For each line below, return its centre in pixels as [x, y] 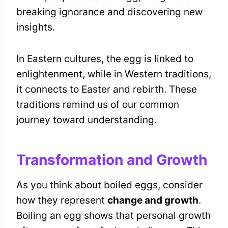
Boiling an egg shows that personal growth [113, 216]
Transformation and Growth [112, 160]
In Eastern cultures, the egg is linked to [105, 59]
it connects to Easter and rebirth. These [107, 90]
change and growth [153, 201]
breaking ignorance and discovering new [109, 12]
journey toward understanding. [87, 120]
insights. [36, 27]
